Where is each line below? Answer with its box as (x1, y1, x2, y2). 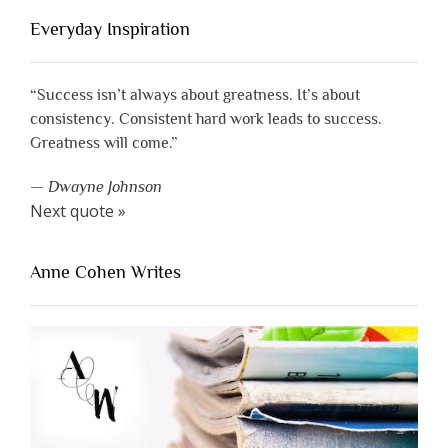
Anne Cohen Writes (30, 262, 181, 283)
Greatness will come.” (30, 134, 178, 153)
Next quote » (30, 200, 126, 223)
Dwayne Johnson (48, 178, 162, 197)
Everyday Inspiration (30, 19, 190, 40)
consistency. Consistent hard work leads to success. (30, 110, 382, 129)
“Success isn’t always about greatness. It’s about (30, 86, 360, 105)
